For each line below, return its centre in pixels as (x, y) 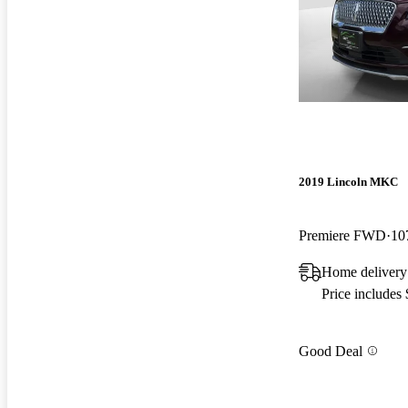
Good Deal (331, 351)
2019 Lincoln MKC (348, 182)
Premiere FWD (342, 236)
